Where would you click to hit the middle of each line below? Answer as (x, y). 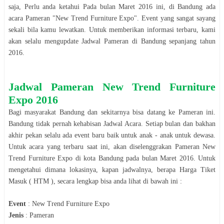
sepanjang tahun (190, 41)
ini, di (165, 6)
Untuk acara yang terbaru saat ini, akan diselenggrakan (92, 146)
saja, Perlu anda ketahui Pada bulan (64, 6)
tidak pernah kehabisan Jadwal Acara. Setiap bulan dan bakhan (124, 123)
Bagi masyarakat (34, 112)
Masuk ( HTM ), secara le (45, 181)
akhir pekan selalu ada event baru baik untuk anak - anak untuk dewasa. (112, 135)
